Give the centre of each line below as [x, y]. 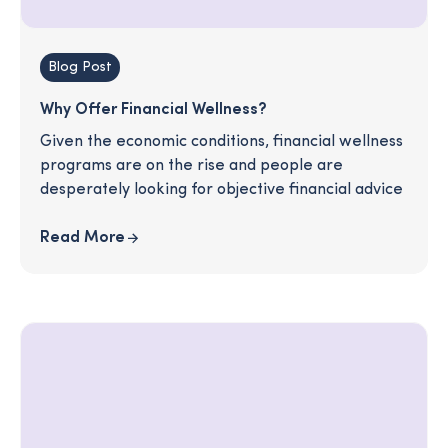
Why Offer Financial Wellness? [153, 110]
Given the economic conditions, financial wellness [221, 142]
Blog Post [80, 68]
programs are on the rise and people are [191, 166]
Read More [82, 238]
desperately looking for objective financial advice [221, 190]
